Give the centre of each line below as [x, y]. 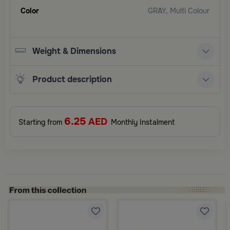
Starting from [41, 122]
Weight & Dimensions [74, 51]
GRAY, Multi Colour [179, 11]
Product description [72, 80]
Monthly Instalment [142, 122]
